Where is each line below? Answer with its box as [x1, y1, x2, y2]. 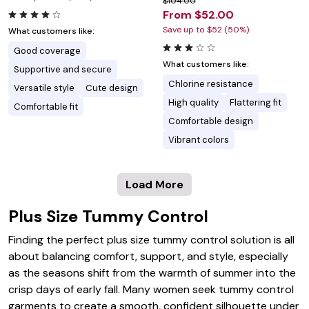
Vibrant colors [168, 134, 229, 146]
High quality [168, 97, 219, 109]
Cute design [86, 82, 138, 94]
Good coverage [14, 45, 81, 57]
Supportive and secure [14, 63, 112, 76]
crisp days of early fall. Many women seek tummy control [8, 282, 294, 297]
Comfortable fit [14, 101, 78, 113]
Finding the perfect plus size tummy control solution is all [8, 232, 295, 248]
